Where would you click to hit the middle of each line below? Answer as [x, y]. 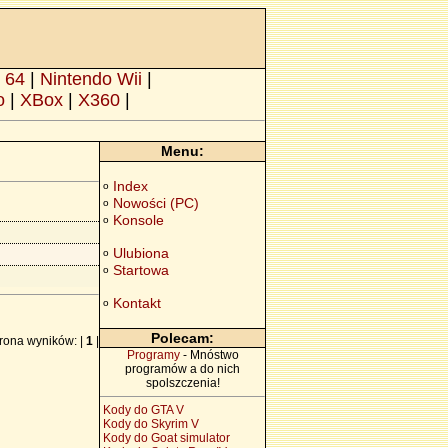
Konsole [138, 220]
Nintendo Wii [90, 79]
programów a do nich [182, 369]
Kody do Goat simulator [166, 438]
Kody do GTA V [143, 410]
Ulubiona [141, 253]
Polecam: [182, 338]
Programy [153, 355]
